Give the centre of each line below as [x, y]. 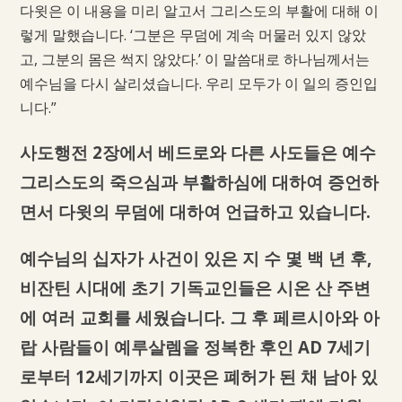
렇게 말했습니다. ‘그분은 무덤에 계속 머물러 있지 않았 [192, 35]
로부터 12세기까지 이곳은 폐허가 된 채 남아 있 [198, 376]
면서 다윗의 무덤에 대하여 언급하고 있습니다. [195, 212]
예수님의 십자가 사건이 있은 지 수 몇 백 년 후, [195, 258]
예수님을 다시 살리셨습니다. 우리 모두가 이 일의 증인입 [198, 84]
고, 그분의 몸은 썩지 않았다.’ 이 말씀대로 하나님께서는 [194, 60]
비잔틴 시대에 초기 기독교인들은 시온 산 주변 [195, 287]
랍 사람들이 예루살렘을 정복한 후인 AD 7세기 [195, 346]
